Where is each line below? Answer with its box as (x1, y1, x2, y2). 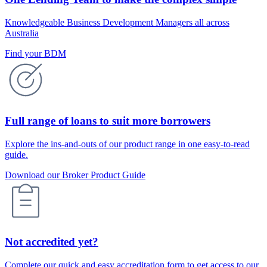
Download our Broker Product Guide (5, 169, 145, 180)
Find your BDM (5, 48, 66, 59)
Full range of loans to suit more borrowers (5, 114, 210, 127)
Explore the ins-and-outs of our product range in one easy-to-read (5, 138, 250, 149)
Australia (5, 28, 39, 39)
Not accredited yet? (5, 235, 98, 249)
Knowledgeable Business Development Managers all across (5, 17, 229, 28)
